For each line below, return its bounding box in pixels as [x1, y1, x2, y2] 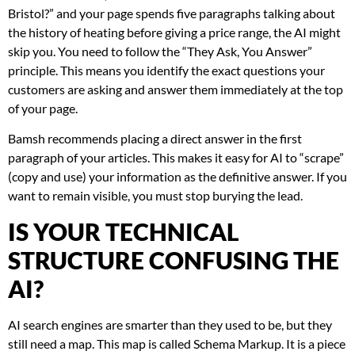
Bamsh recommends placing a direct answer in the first [8, 131, 302, 147]
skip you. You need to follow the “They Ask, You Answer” [8, 43, 312, 59]
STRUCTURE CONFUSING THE [8, 245, 339, 274]
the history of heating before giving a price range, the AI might [8, 24, 341, 40]
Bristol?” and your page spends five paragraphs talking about [8, 5, 335, 21]
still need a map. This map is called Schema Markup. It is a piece [8, 335, 345, 351]
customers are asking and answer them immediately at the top [8, 81, 343, 97]
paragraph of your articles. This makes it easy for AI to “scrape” [8, 150, 344, 166]
